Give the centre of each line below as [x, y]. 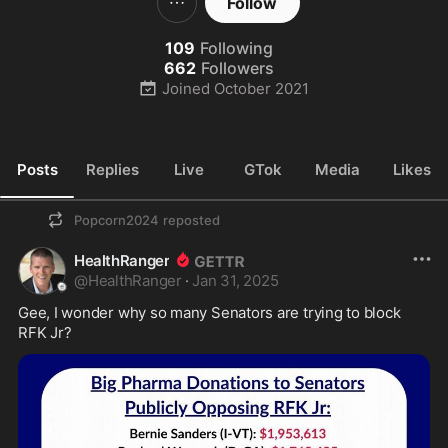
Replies [113, 169]
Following [236, 48]
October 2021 [262, 88]
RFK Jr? [45, 332]
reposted [191, 220]
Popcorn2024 [116, 220]
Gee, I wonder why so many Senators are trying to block [209, 312]
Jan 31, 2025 [235, 280]
